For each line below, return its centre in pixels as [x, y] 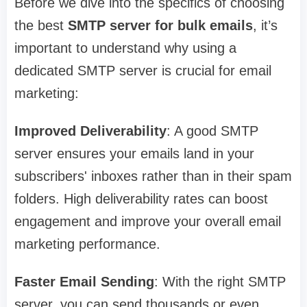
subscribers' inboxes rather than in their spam [153, 176]
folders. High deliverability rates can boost [141, 199]
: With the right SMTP [220, 282]
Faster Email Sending [84, 282]
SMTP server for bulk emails [160, 26]
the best [41, 26]
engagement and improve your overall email [148, 222]
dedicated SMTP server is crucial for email [143, 71]
